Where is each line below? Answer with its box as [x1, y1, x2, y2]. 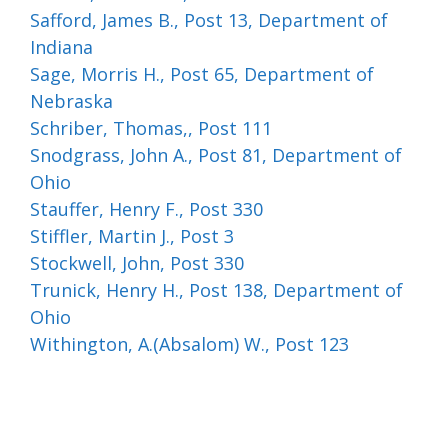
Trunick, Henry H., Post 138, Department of [30, 278, 403, 302]
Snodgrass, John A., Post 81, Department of [30, 143, 402, 167]
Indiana [30, 35, 93, 59]
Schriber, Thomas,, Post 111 [30, 116, 272, 140]
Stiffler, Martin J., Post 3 [30, 224, 234, 248]
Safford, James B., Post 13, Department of [30, 8, 388, 32]
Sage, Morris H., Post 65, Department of [30, 62, 374, 86]
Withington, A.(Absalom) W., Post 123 [30, 332, 349, 356]
